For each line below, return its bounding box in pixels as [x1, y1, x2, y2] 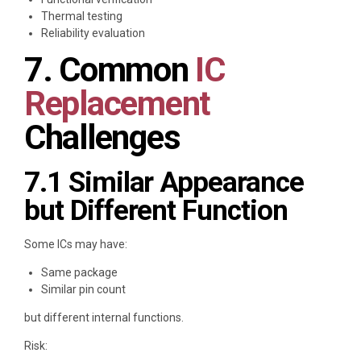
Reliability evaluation [41, 26, 145, 39]
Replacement [24, 83, 211, 123]
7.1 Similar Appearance [24, 165, 304, 199]
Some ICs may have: [24, 237, 127, 251]
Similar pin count [41, 282, 126, 296]
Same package [41, 265, 118, 279]
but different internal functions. [24, 310, 184, 324]
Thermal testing [41, 9, 122, 23]
